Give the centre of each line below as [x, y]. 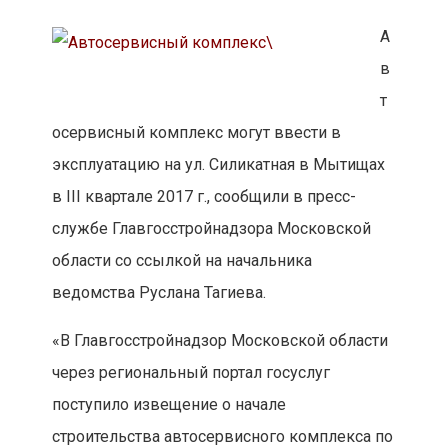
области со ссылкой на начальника [181, 261]
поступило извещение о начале [168, 405]
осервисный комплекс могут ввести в [196, 133]
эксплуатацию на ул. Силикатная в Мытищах [218, 165]
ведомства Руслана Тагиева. [158, 293]
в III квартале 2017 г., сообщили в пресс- [203, 197]
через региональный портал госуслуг [190, 373]
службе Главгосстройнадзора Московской [211, 229]
